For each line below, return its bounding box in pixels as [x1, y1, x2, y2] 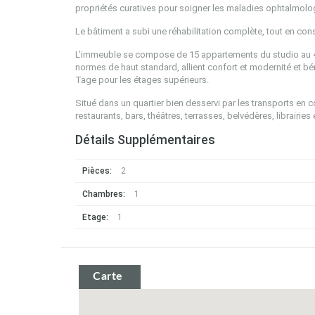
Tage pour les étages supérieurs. [75, 75, 209, 85]
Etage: [82, 212, 108, 222]
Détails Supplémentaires [75, 132, 215, 147]
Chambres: [82, 189, 125, 199]
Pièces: [82, 166, 112, 176]
